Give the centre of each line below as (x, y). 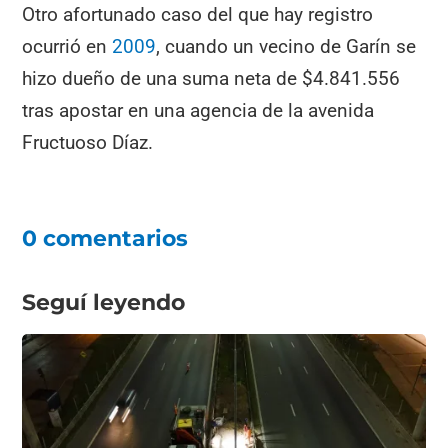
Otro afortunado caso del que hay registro (198, 14)
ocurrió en (67, 46)
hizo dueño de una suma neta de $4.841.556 (211, 78)
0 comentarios (105, 238)
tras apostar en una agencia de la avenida (198, 110)
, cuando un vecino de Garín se (286, 46)
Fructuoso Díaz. (88, 142)
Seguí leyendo (104, 302)
